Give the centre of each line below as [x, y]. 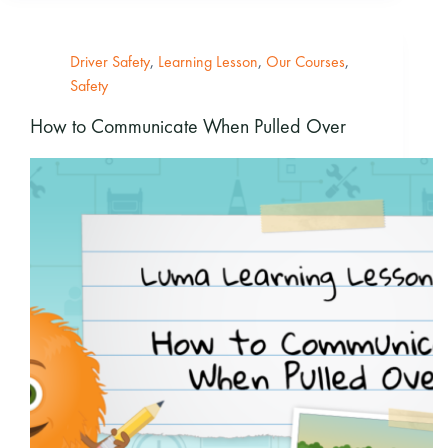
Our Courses [305, 61]
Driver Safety [110, 61]
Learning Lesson [208, 61]
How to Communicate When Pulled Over [188, 125]
